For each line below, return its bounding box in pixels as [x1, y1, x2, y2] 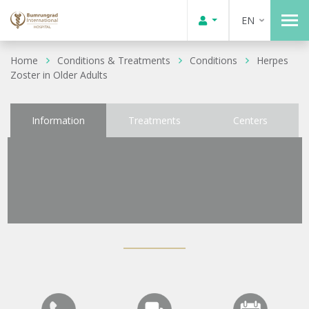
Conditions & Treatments [57, 53, 170, 67]
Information [32, 114, 86, 127]
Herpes [257, 53, 288, 67]
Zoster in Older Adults [10, 68, 108, 81]
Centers [233, 114, 268, 127]
